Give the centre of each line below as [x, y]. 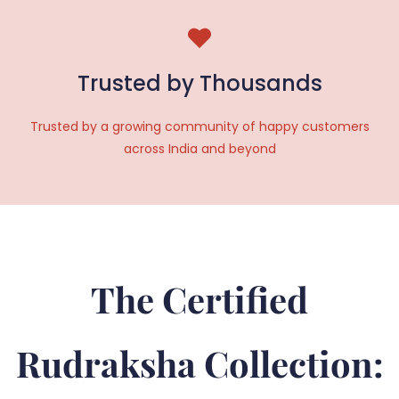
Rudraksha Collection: [199, 363]
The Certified [199, 299]
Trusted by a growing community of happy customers [199, 126]
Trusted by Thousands [199, 83]
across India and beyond [199, 149]
